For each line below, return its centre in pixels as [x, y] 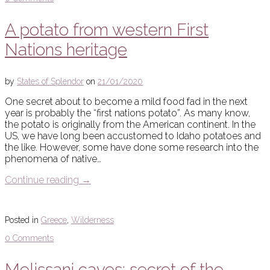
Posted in [23, 220]
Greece [54, 220]
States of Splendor [50, 82]
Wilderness [93, 220]
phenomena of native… [53, 159]
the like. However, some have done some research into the [132, 148]
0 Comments [29, 238]
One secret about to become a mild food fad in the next [126, 102]
